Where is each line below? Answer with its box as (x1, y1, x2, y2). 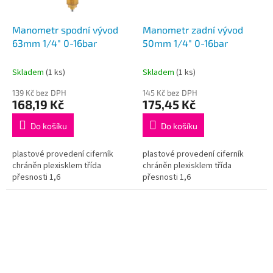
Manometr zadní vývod (143, 24, 243, 36)
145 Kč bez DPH (143, 88, 197, 98)
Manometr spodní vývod (12, 24, 118, 36)
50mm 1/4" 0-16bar (143, 37, 229, 49)
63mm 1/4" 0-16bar (12, 37, 97, 49)
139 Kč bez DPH (12, 88, 66, 98)
